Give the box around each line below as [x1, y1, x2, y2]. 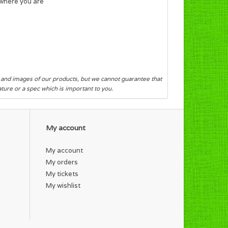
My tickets [46, 169, 78, 178]
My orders [46, 157, 78, 166]
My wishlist [46, 181, 80, 190]
